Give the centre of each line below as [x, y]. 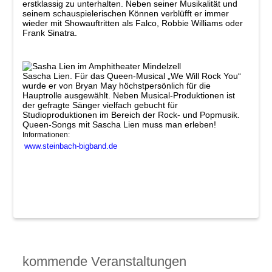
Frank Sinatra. [49, 32]
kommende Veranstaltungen [104, 262]
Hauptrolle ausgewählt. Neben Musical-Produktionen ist [128, 96]
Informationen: [46, 135]
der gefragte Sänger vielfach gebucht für [100, 105]
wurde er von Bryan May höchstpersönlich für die [116, 86]
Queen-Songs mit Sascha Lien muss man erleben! [119, 125]
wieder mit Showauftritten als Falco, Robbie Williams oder [132, 23]
